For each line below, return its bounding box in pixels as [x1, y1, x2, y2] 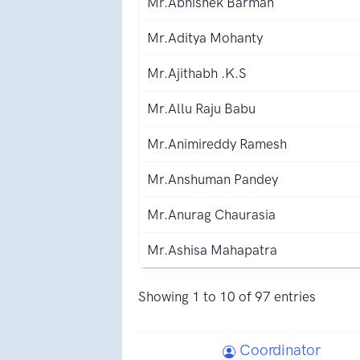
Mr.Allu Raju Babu [147, 100, 256, 117]
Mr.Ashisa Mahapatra [147, 241, 277, 258]
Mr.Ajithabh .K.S [147, 64, 247, 81]
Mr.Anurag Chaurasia [147, 206, 276, 223]
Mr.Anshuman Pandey [147, 170, 278, 187]
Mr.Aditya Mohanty [147, 29, 263, 46]
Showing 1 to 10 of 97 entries [138, 288, 316, 305]
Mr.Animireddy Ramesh [147, 135, 287, 152]
